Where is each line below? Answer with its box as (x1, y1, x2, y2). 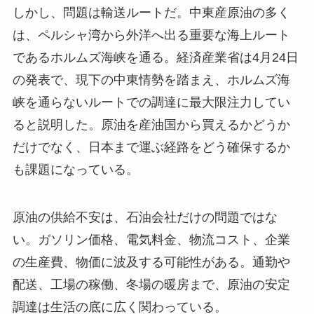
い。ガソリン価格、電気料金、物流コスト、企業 (12, 233, 290, 247)
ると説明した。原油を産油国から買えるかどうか (12, 118, 290, 132)
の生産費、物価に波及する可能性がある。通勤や (12, 255, 290, 269)
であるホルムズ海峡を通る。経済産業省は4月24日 (12, 50, 299, 65)
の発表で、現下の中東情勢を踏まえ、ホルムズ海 (12, 73, 290, 88)
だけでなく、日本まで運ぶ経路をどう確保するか (12, 140, 290, 155)
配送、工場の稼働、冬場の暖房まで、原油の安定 (12, 278, 290, 292)
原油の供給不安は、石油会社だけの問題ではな (12, 210, 278, 224)
